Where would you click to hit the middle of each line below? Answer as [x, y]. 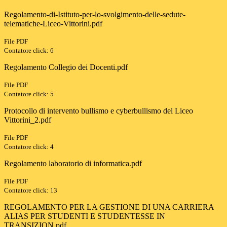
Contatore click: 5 [29, 94]
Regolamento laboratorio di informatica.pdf [73, 164]
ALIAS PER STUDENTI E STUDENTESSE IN [85, 216]
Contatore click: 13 [31, 191]
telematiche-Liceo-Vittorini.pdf [53, 24]
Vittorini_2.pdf [28, 120]
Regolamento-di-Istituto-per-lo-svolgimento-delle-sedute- [95, 15]
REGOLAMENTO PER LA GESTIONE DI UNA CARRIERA [109, 207]
